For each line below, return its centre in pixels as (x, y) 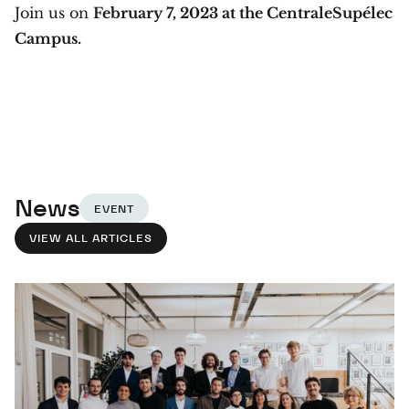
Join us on (54, 13)
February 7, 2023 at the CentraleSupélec (243, 13)
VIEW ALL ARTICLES (91, 238)
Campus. (48, 38)
